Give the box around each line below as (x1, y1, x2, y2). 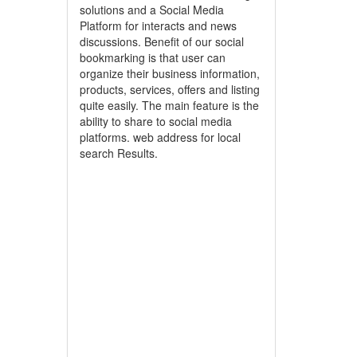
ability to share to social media (79, 113, 232, 129)
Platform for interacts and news (79, 18, 237, 33)
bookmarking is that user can (79, 49, 226, 65)
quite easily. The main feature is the (79, 97, 259, 113)
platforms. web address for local (79, 129, 241, 145)
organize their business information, (79, 65, 260, 81)
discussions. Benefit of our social (79, 33, 244, 49)
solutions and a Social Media (79, 2, 224, 18)
